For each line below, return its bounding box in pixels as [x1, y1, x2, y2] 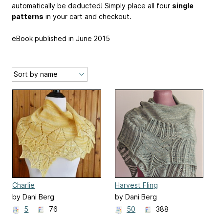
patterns [12, 12, 44, 21]
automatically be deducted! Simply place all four [12, 1, 172, 10]
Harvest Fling [115, 180, 158, 189]
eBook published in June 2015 [12, 34, 110, 43]
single [172, 1, 194, 10]
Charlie [12, 180, 35, 189]
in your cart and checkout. [44, 12, 131, 21]
